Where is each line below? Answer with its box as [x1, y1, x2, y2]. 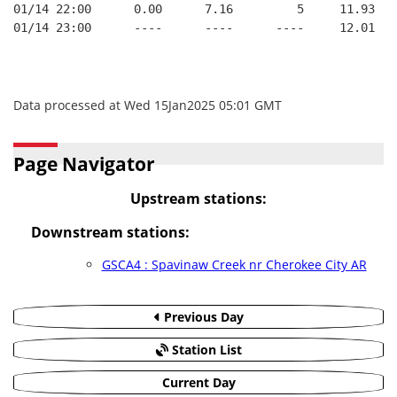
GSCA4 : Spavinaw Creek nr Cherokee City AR [101, 256, 367, 273]
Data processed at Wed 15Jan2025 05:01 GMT [13, 97, 282, 113]
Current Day [161, 374, 236, 391]
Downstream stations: [30, 222, 190, 242]
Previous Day [160, 308, 244, 325]
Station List [167, 341, 242, 358]
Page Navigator [13, 152, 155, 176]
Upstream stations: [130, 189, 267, 208]
